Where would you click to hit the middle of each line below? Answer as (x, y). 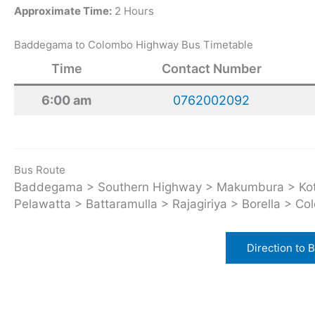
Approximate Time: (63, 11)
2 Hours (133, 11)
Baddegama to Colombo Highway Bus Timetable (134, 45)
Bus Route (40, 170)
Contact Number (211, 69)
